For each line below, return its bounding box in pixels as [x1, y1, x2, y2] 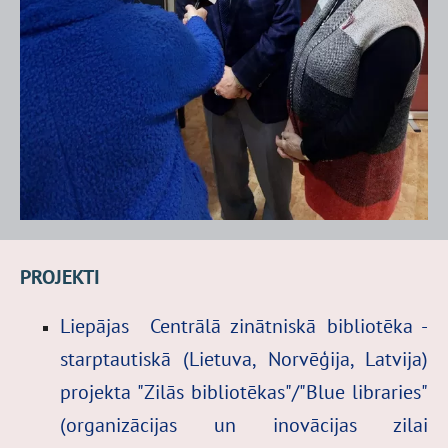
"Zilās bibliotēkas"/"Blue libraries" [137, 378, 428, 404]
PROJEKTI [20, 263, 100, 289]
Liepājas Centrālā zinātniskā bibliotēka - [60, 312, 428, 338]
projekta [60, 378, 137, 404]
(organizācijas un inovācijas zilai [60, 411, 428, 437]
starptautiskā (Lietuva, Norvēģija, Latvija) [60, 345, 428, 371]
